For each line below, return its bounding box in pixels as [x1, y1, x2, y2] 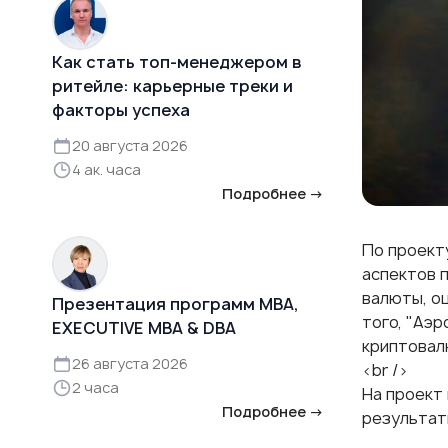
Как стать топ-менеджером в [52, 50, 302, 73]
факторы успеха [52, 98, 190, 121]
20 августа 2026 [72, 135, 188, 155]
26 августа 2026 [72, 353, 188, 373]
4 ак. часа [72, 159, 141, 179]
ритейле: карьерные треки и [52, 74, 293, 97]
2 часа [72, 377, 119, 397]
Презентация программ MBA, [52, 292, 299, 315]
